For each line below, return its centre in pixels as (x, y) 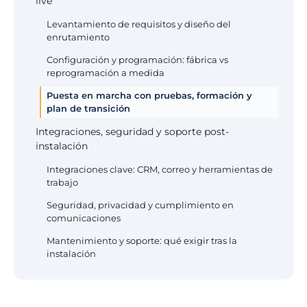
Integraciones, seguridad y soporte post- (132, 132)
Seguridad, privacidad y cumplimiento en (140, 205)
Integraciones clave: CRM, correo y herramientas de (160, 169)
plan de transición (88, 108)
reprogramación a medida (106, 73)
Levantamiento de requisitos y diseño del (139, 24)
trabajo (62, 182)
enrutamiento (78, 37)
